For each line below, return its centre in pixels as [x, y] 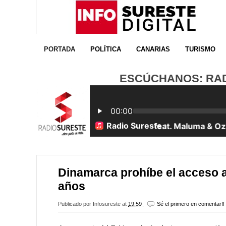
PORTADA [60, 49]
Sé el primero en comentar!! [190, 204]
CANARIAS [153, 49]
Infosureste [107, 204]
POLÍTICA [106, 49]
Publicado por [75, 204]
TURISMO [200, 49]
